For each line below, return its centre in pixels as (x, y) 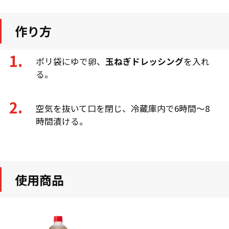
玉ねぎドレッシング (145, 62)
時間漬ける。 (62, 121)
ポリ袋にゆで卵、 (71, 62)
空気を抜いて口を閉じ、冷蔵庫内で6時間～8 (123, 108)
